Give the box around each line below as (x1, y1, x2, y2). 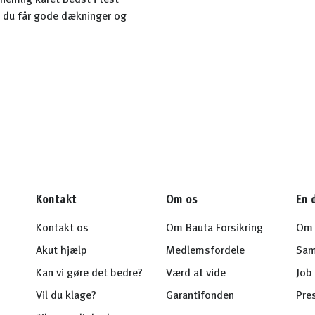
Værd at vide (165, 268, 226, 279)
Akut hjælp (35, 245, 87, 257)
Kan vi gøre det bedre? (35, 268, 143, 279)
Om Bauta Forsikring (165, 223, 263, 234)
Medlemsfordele (165, 245, 245, 257)
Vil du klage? (35, 290, 96, 302)
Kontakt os (35, 223, 89, 234)
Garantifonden (165, 290, 234, 302)
